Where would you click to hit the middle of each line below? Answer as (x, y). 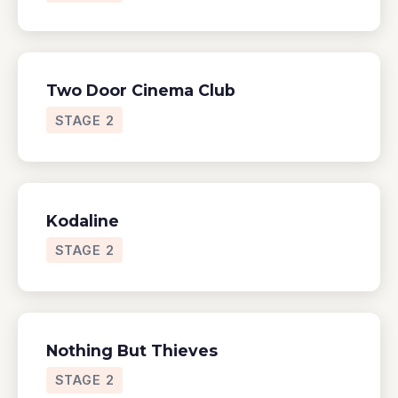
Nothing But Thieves (132, 351)
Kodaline (83, 220)
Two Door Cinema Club (141, 91)
